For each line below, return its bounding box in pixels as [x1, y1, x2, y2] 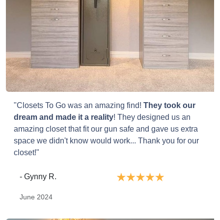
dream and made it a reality [14, 113, 113, 122]
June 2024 [20, 192, 53, 201]
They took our [143, 101, 195, 110]
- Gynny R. [20, 172, 56, 181]
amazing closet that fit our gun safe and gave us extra [14, 125, 198, 134]
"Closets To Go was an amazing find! [14, 101, 143, 110]
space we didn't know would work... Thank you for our [14, 137, 199, 145]
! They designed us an [113, 113, 191, 122]
